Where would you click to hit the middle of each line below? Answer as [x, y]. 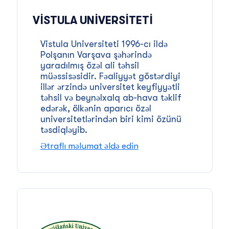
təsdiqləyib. [64, 130]
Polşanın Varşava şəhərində [96, 54]
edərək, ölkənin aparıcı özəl [96, 108]
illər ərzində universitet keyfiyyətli [110, 87]
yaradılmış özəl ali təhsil [89, 65]
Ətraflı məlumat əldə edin [89, 146]
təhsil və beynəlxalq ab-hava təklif [111, 97]
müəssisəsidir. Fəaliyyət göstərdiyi [110, 76]
